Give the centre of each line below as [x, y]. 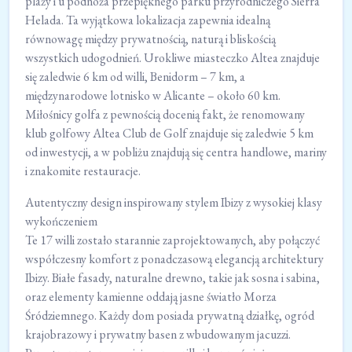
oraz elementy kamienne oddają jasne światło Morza [151, 297]
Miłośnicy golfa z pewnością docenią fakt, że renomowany [165, 115]
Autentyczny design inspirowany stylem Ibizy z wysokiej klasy [174, 203]
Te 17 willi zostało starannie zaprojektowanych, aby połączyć [173, 240]
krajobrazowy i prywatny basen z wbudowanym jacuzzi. [158, 335]
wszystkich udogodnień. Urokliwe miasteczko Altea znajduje [172, 58]
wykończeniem [61, 222]
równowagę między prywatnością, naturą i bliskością [150, 39]
